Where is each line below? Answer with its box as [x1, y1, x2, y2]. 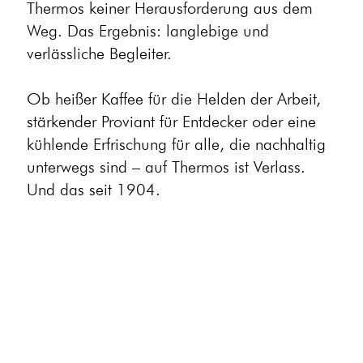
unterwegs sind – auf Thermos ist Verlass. [26, 156, 305, 177]
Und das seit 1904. [26, 179, 160, 199]
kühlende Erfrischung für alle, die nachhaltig [26, 134, 326, 154]
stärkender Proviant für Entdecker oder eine [26, 111, 316, 131]
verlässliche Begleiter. [26, 43, 177, 63]
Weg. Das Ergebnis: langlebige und [26, 20, 269, 41]
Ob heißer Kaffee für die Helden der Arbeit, [26, 88, 321, 109]
